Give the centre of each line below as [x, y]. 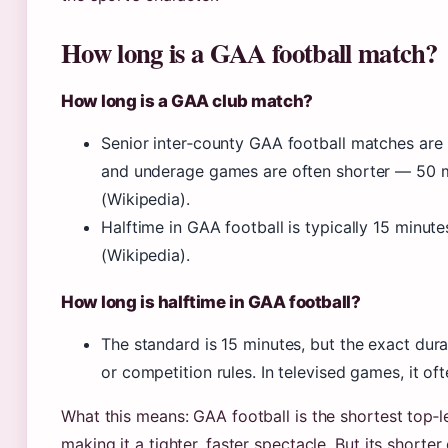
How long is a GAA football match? [249, 52]
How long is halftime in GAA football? [211, 302]
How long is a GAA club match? [187, 101]
